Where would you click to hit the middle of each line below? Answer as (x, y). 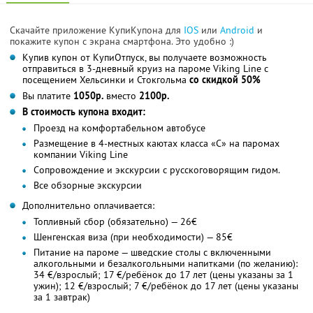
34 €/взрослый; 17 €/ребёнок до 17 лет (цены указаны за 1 (163, 274)
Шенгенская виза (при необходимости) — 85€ (133, 236)
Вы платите (48, 95)
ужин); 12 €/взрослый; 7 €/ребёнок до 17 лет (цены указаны (166, 285)
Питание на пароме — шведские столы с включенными (152, 252)
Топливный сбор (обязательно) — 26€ (115, 221)
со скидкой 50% (225, 79)
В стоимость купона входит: (84, 111)
